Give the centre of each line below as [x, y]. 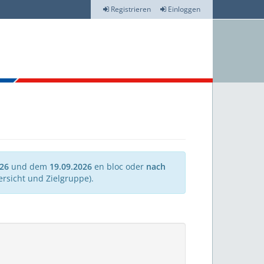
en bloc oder [119, 167]
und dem [29, 167]
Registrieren [130, 9]
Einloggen [183, 9]
